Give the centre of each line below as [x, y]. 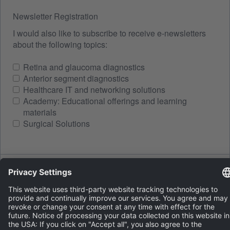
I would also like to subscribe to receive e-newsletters [109, 33]
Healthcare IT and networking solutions [94, 90]
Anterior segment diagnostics [76, 78]
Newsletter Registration [55, 16]
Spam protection [45, 171]
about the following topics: [60, 44]
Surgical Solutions [56, 123]
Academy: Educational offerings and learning [105, 101]
